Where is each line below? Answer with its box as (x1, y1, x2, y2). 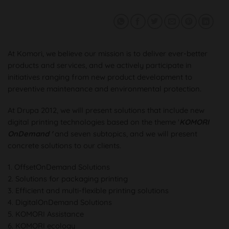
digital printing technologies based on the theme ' (8, 117, 179, 127)
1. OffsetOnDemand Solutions (8, 162, 110, 172)
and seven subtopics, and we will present (55, 128, 197, 139)
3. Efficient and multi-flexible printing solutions (8, 185, 169, 195)
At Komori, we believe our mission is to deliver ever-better (8, 48, 208, 58)
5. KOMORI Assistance (8, 209, 84, 219)
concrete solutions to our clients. (8, 140, 121, 150)
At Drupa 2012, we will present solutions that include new (8, 105, 204, 115)
